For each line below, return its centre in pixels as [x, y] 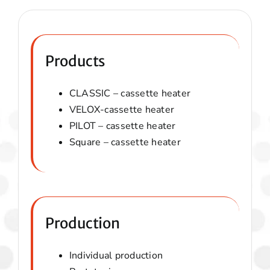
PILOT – [87, 126]
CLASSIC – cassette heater [130, 94]
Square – [90, 143]
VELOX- [87, 110]
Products [75, 61]
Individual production [116, 256]
